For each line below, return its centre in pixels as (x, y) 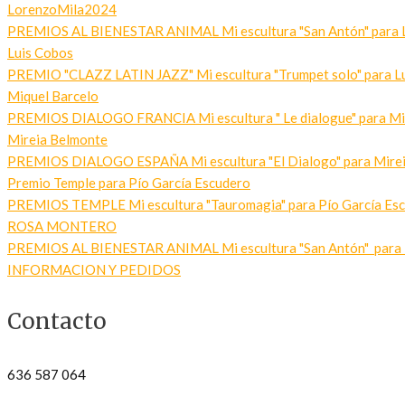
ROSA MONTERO (62, 226)
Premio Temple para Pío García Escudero (129, 183)
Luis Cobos (40, 52)
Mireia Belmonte (57, 139)
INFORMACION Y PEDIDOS (94, 269)
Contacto (57, 321)
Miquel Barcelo (53, 96)
